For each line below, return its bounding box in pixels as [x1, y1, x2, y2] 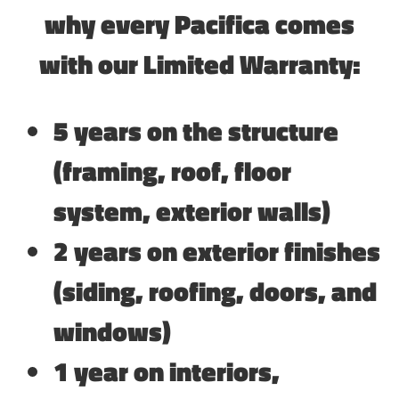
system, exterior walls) [53, 190, 330, 232]
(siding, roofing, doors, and [53, 270, 377, 312]
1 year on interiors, [53, 350, 280, 392]
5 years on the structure [53, 110, 338, 151]
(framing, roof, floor [53, 150, 291, 191]
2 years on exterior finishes [53, 230, 380, 272]
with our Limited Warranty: [38, 43, 361, 85]
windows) [53, 310, 171, 352]
